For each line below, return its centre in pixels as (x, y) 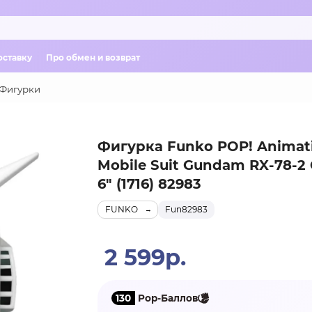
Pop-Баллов (166, 298)
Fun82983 (186, 209)
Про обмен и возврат (93, 57)
